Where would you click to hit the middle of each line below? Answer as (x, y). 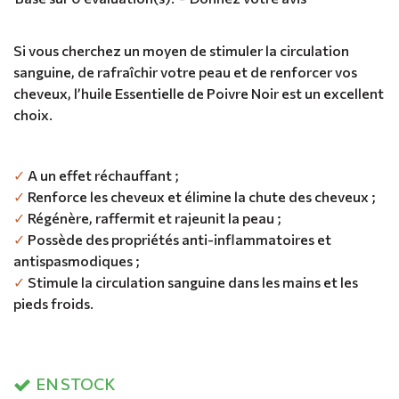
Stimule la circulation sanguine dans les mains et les (191, 281)
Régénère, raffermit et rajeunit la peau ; (153, 217)
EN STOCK (76, 384)
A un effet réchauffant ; (102, 175)
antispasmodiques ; (77, 260)
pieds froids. (53, 303)
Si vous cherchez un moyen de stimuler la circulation (181, 50)
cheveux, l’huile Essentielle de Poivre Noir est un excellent (199, 93)
